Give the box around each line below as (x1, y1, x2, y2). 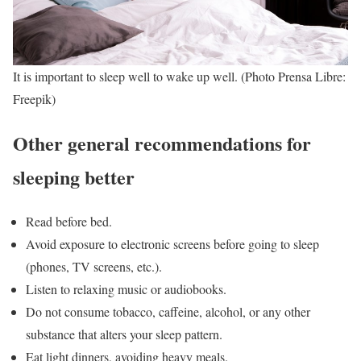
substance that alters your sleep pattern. (26, 326, 222, 343)
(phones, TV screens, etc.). (26, 258, 162, 276)
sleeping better (13, 163, 135, 192)
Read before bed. (26, 213, 112, 230)
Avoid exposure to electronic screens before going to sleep (26, 235, 319, 253)
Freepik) (13, 90, 56, 108)
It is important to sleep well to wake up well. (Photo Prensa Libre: (13, 68, 346, 85)
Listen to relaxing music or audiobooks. (26, 280, 226, 298)
